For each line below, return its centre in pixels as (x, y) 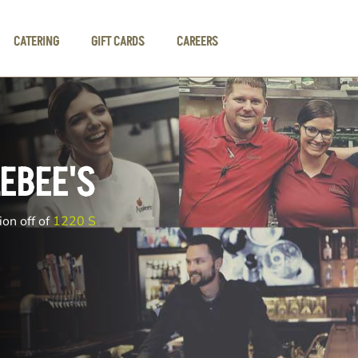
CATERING (37, 41)
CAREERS (198, 41)
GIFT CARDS (118, 41)
